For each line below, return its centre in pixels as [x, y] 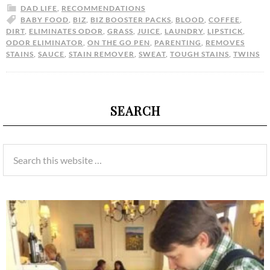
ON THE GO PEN [119, 42]
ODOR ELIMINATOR [45, 42]
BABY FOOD [45, 19]
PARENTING [178, 42]
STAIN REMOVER [102, 54]
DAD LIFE [39, 8]
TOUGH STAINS [199, 54]
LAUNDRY [184, 31]
